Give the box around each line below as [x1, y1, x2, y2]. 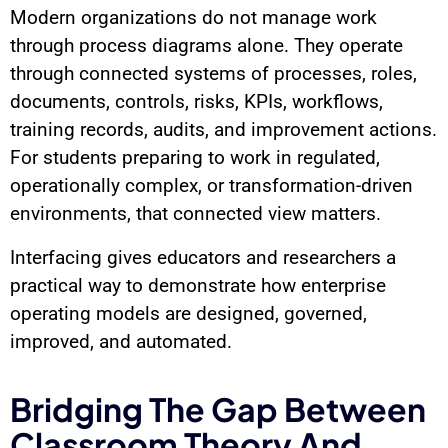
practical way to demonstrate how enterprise [10, 273, 386, 297]
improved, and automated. [10, 329, 232, 353]
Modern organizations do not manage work [10, 5, 377, 29]
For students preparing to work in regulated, [10, 145, 380, 169]
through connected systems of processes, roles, [10, 61, 417, 85]
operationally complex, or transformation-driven [10, 173, 413, 197]
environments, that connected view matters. [10, 201, 381, 225]
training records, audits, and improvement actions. [10, 117, 437, 141]
